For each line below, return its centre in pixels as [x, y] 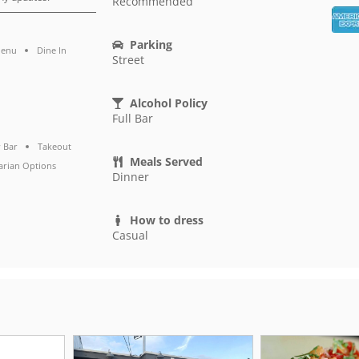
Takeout [55, 147]
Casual [130, 236]
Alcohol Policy [169, 103]
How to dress [167, 220]
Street [128, 60]
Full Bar [132, 119]
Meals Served [167, 162]
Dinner [130, 177]
